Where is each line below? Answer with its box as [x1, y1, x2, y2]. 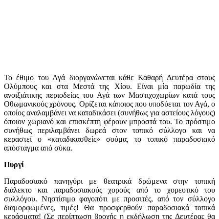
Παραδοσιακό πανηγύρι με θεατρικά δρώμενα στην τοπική [4, 176, 215, 185]
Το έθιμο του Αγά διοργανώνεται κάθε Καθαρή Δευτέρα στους [4, 73, 215, 82]
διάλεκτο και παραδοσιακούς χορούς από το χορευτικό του [4, 185, 215, 194]
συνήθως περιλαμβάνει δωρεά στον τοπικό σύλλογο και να [4, 126, 215, 134]
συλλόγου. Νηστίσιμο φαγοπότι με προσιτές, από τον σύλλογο [4, 194, 215, 203]
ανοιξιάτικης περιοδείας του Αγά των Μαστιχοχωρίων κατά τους [4, 90, 215, 99]
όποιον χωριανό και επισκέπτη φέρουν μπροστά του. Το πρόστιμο [4, 117, 215, 126]
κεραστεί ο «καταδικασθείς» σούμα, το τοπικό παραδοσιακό [4, 134, 215, 143]
